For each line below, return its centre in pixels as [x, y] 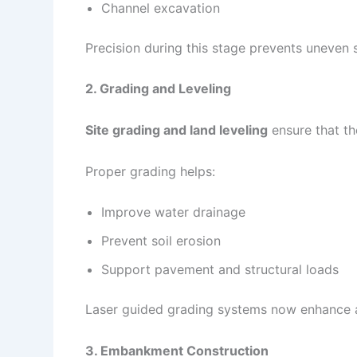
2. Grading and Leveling [158, 89]
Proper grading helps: [150, 171]
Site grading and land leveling [177, 130]
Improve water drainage [173, 212]
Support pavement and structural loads [220, 270]
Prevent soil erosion [161, 241]
